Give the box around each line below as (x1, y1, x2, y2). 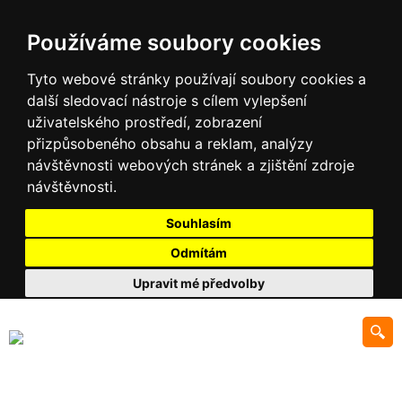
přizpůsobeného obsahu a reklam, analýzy (27, 135, 313, 153)
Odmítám (170, 245, 227, 260)
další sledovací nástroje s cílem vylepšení (27, 92, 307, 109)
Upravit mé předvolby (133, 275, 265, 291)
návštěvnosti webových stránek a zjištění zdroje (27, 156, 354, 174)
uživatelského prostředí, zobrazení (27, 113, 262, 131)
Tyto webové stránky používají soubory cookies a (27, 70, 366, 88)
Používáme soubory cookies (27, 30, 321, 56)
